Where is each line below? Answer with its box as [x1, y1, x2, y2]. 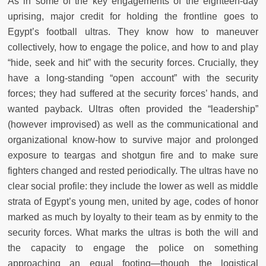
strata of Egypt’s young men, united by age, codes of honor [8, 196, 258, 207]
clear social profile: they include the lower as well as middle [8, 180, 258, 191]
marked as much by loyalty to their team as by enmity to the [8, 211, 258, 222]
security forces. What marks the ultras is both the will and [8, 227, 258, 237]
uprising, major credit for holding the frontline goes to [8, 11, 258, 21]
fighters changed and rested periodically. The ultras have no [8, 165, 258, 176]
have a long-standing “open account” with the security [8, 72, 258, 83]
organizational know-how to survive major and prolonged [8, 134, 258, 145]
